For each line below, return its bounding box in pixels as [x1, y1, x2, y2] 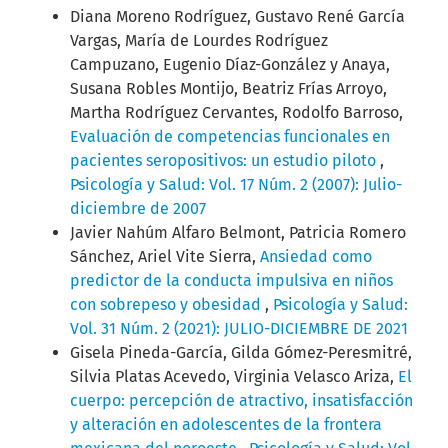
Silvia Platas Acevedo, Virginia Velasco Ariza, [70, 367, 398, 387]
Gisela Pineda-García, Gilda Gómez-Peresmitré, [70, 343, 412, 363]
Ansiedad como [260, 247, 372, 267]
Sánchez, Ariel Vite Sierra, [70, 247, 260, 267]
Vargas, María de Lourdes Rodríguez [70, 31, 328, 51]
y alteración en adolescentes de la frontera [70, 415, 382, 435]
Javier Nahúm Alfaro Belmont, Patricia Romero [70, 223, 406, 243]
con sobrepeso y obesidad [70, 295, 265, 315]
